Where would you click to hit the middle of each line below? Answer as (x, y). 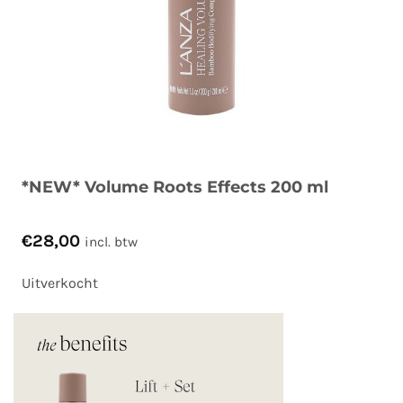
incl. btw (111, 242)
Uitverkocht (60, 282)
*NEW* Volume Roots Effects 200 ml (175, 187)
